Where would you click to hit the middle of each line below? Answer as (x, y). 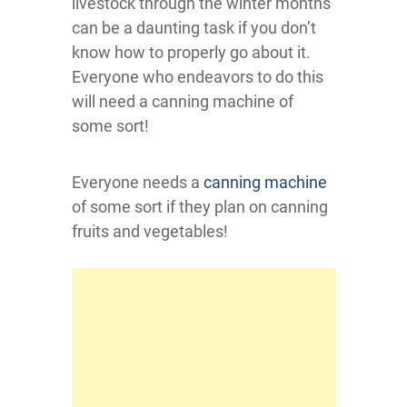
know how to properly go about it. (191, 52)
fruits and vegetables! (150, 231)
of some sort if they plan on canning (200, 206)
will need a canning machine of (183, 101)
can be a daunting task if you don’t (194, 27)
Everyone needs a (138, 182)
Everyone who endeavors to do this (198, 76)
